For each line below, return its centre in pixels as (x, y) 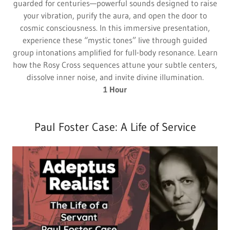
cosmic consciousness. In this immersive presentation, (115, 28)
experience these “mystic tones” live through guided (115, 40)
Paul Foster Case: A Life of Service (115, 127)
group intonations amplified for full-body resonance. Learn (115, 53)
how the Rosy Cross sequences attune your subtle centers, (115, 65)
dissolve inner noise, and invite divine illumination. (115, 77)
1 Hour (115, 90)
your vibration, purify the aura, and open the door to (115, 16)
